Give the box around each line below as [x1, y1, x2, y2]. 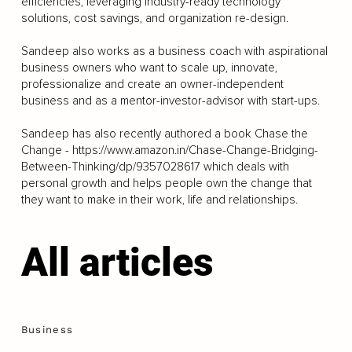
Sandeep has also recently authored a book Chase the [20, 126, 308, 141]
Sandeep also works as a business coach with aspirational [20, 44, 328, 58]
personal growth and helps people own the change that [20, 176, 312, 190]
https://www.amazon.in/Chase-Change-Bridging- [71, 143, 318, 157]
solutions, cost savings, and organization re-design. [20, 11, 288, 25]
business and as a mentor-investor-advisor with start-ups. [20, 93, 320, 108]
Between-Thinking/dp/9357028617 [20, 159, 200, 174]
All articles [20, 240, 214, 285]
